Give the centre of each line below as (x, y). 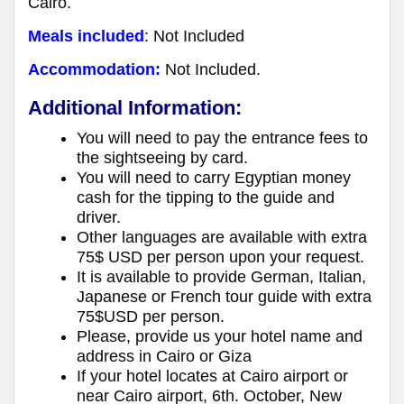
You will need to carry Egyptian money (214, 177)
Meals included (86, 36)
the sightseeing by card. (162, 157)
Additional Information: (135, 107)
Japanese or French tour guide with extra (224, 296)
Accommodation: (94, 69)
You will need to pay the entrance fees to (222, 138)
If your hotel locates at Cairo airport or (212, 376)
